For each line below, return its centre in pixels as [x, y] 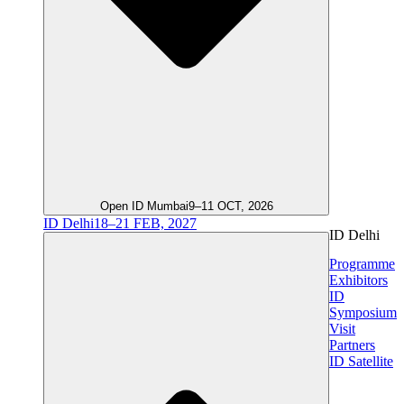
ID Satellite [361, 361]
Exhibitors [358, 280]
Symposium [363, 312]
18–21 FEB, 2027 [145, 224]
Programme [362, 263]
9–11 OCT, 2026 [230, 207]
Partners [352, 344]
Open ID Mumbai [144, 207]
